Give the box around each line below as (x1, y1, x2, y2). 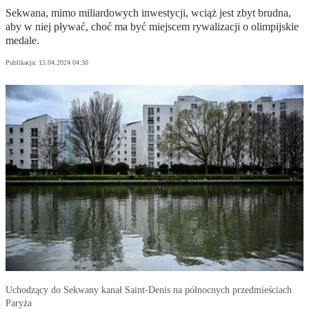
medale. (6, 34, 39, 47)
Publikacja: (6, 59, 39, 67)
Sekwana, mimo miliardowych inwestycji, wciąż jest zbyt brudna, (6, 7, 291, 19)
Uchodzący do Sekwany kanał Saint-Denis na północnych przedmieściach (6, 285, 292, 296)
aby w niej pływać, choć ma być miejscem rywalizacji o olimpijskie (6, 21, 299, 33)
